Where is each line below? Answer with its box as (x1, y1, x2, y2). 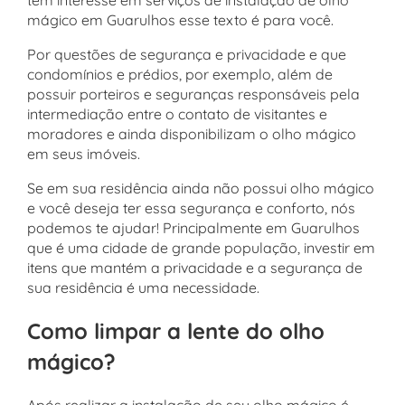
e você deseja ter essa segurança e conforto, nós (27, 199, 355, 217)
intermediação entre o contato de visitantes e (27, 105, 327, 123)
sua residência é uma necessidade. (27, 278, 263, 297)
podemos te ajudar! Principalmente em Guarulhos (27, 219, 360, 237)
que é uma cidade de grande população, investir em (27, 239, 375, 257)
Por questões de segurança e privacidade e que (27, 45, 346, 63)
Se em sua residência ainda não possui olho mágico (27, 179, 374, 197)
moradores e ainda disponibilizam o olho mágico (27, 125, 356, 143)
